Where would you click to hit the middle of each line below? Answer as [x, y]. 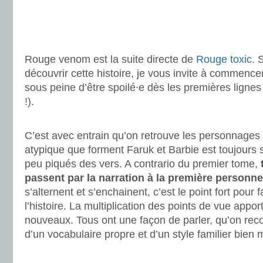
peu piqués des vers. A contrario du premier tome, [143, 164]
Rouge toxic [224, 59]
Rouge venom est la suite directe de [110, 59]
